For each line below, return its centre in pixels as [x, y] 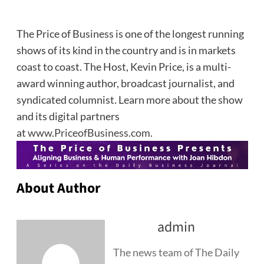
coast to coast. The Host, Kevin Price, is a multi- [123, 66]
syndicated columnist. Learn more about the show [129, 99]
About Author [58, 189]
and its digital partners [68, 116]
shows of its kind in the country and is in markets [126, 50]
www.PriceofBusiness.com [89, 132]
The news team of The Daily [176, 253]
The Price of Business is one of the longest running [130, 33]
